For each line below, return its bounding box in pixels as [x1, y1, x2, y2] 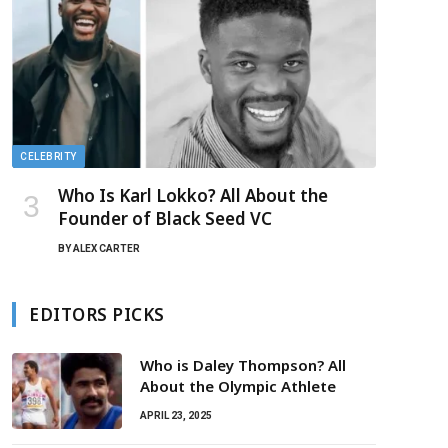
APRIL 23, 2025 [140, 410, 212, 422]
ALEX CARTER [73, 243, 140, 255]
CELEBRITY [20, 151, 77, 163]
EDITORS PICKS [29, 303, 165, 327]
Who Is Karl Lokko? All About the [58, 184, 328, 208]
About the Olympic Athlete [140, 376, 336, 397]
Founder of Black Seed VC [58, 207, 272, 231]
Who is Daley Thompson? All [140, 355, 346, 376]
